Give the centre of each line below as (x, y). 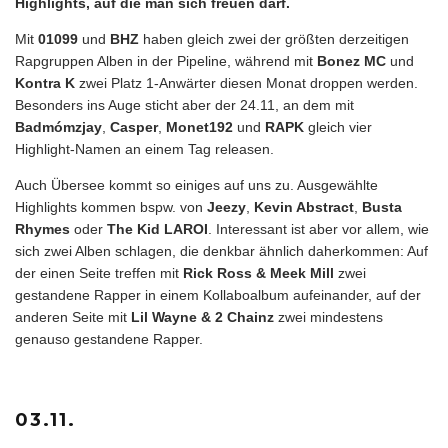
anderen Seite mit (73, 316)
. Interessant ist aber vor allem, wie (318, 228)
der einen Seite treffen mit (99, 272)
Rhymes (42, 228)
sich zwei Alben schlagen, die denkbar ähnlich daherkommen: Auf (221, 250)
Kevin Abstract (304, 206)
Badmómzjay (58, 126)
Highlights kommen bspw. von (111, 206)
